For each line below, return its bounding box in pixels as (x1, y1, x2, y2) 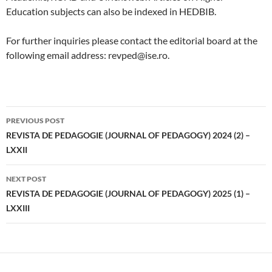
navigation (5, 127, 81, 147)
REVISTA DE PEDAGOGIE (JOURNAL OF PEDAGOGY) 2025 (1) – (6, 188, 250, 199)
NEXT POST (6, 174, 46, 183)
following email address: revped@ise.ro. (6, 49, 169, 61)
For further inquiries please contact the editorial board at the (6, 34, 257, 46)
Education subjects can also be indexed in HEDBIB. (6, 5, 216, 17)
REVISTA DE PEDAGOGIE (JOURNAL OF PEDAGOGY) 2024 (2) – (6, 129, 250, 140)
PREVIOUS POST (6, 115, 64, 125)
